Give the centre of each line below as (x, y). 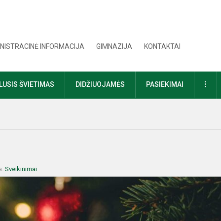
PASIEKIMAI (165, 84)
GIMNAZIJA (114, 46)
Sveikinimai (21, 169)
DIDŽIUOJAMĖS (100, 84)
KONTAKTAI (163, 46)
